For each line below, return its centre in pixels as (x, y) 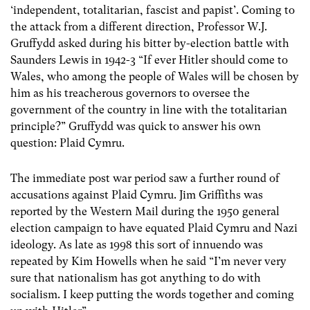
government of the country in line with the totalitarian (149, 110)
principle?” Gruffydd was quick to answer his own (136, 127)
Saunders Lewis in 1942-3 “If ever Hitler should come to (149, 60)
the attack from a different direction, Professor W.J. (139, 27)
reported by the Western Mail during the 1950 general (145, 212)
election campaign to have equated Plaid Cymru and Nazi (154, 228)
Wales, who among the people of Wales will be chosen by (155, 77)
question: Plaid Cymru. (67, 143)
